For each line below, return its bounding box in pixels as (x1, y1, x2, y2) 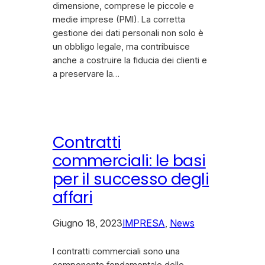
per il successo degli (52, 167, 209, 191)
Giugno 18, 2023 (52, 217, 122, 230)
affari (52, 186, 93, 209)
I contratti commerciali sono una (52, 246, 180, 257)
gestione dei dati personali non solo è (52, 28, 203, 39)
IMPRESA (122, 217, 165, 230)
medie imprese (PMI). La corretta (52, 14, 185, 25)
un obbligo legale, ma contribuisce (52, 41, 190, 53)
